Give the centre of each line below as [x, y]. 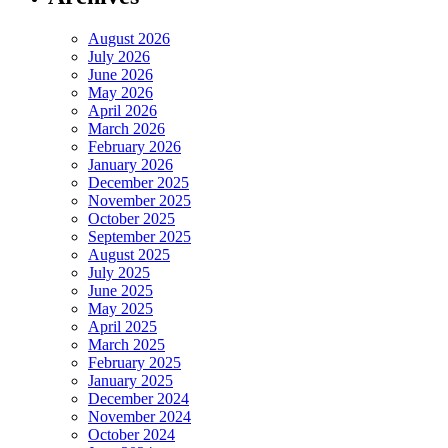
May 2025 [120, 308]
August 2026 [129, 38]
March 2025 [126, 344]
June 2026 [120, 74]
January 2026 [130, 164]
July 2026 [119, 56]
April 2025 [122, 326]
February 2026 [134, 146]
